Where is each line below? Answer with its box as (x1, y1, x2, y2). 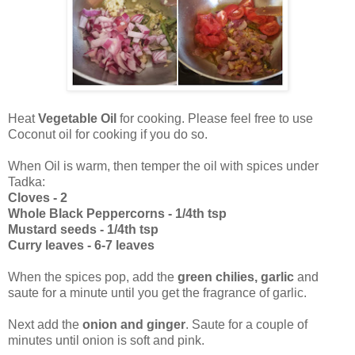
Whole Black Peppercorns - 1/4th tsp (8, 206, 227, 220)
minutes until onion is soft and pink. (8, 333, 204, 347)
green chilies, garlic (177, 269, 294, 284)
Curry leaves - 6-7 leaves (8, 238, 155, 252)
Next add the (8, 317, 82, 331)
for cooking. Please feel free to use (116, 111, 313, 125)
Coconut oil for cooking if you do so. (8, 127, 208, 141)
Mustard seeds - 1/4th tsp (8, 222, 158, 236)
